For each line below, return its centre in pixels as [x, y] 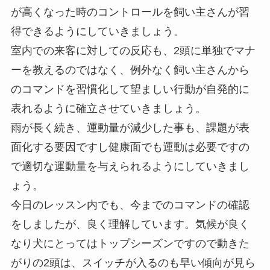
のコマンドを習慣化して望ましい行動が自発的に [130, 89]
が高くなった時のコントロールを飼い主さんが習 [130, 12]
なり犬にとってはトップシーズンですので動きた [130, 244]
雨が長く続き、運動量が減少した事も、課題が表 [130, 128]
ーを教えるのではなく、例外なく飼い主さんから [130, 70]
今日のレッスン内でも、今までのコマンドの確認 [130, 205]
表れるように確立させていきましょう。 [108, 109]
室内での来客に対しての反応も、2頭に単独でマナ [133, 51]
